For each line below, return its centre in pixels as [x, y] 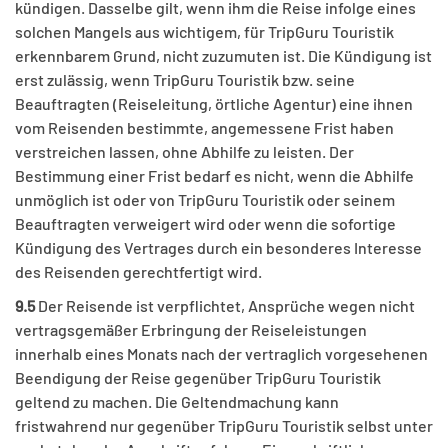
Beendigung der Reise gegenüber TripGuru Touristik [198, 378]
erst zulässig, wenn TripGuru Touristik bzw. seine [185, 80]
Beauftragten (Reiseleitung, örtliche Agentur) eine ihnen [214, 104]
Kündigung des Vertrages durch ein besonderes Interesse [218, 248]
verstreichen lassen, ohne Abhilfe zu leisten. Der [184, 152]
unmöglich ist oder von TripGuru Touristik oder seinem [205, 200]
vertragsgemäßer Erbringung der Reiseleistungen [191, 330]
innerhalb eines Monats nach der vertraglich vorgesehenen [221, 354]
